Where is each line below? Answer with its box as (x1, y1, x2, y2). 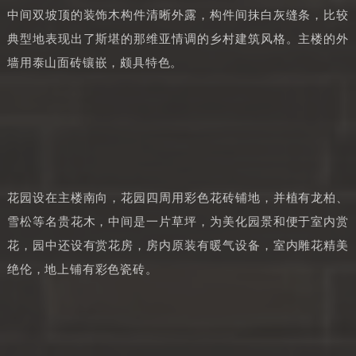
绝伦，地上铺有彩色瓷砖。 (6, 262, 158, 276)
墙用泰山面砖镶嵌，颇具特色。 (6, 56, 184, 69)
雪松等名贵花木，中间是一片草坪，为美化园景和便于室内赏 (6, 215, 350, 228)
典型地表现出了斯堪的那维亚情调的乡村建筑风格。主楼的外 (6, 32, 350, 45)
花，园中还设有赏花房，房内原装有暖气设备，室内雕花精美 (6, 238, 350, 252)
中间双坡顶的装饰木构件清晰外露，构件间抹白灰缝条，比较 (6, 8, 350, 21)
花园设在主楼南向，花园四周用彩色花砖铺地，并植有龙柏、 (6, 191, 350, 204)
